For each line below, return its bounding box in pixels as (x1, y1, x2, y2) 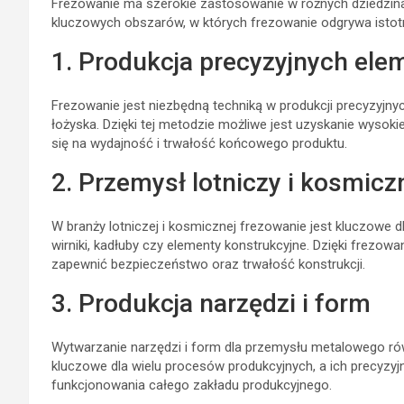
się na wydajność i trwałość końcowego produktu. (51, 134, 347, 151)
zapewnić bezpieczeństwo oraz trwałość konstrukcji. (51, 255, 365, 272)
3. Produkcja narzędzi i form (51, 288, 371, 318)
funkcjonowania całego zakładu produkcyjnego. (51, 376, 332, 393)
